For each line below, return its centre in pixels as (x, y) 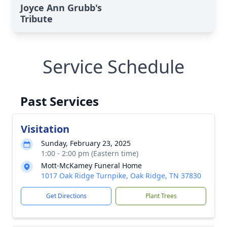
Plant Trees (161, 196)
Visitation (45, 129)
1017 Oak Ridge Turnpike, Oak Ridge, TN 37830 (121, 176)
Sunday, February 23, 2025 (86, 143)
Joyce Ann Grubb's (61, 8)
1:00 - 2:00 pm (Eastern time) (90, 153)
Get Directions (66, 196)
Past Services (60, 101)
